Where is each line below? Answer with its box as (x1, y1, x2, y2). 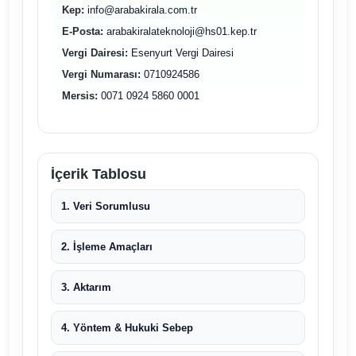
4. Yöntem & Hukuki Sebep (60, 322, 193, 334)
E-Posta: (61, 25, 103, 37)
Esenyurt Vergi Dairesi (127, 47, 234, 59)
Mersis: (61, 90, 98, 102)
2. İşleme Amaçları (60, 241, 153, 253)
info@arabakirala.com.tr (83, 4, 197, 16)
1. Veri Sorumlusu (60, 200, 150, 212)
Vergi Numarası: (61, 68, 141, 80)
